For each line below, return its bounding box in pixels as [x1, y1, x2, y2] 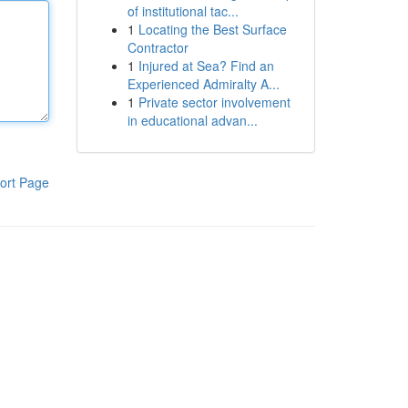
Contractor [127, 38, 189, 56]
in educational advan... [127, 111, 258, 129]
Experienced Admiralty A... [127, 75, 280, 93]
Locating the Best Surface [138, 20, 287, 38]
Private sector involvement [138, 93, 291, 111]
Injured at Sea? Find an [138, 56, 274, 75]
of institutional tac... [127, 2, 239, 20]
